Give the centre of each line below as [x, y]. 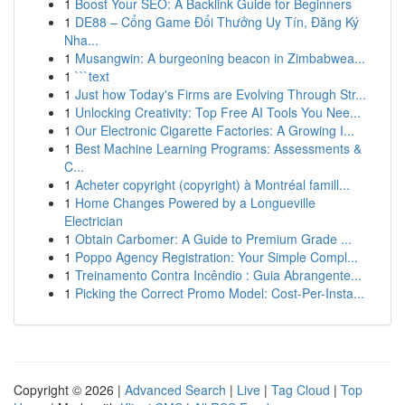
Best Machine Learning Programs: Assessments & [218, 148]
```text [92, 76]
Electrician [94, 221]
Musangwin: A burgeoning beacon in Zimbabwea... [220, 58]
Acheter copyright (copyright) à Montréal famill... [212, 184]
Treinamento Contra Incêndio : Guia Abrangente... [218, 275]
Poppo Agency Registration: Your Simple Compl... [217, 257]
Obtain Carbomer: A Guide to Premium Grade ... [213, 239]
